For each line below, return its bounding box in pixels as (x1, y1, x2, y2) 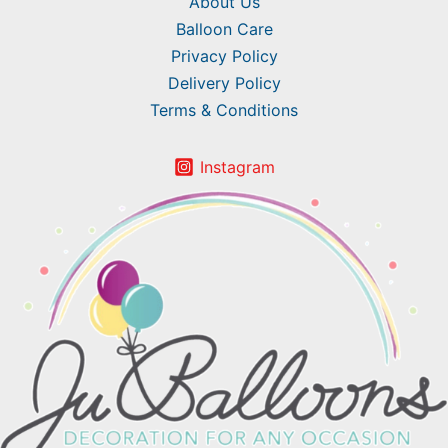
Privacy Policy (170, 46, 278, 67)
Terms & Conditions (150, 100, 298, 121)
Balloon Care (175, 19, 273, 40)
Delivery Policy (167, 73, 281, 94)
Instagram (199, 156, 275, 177)
